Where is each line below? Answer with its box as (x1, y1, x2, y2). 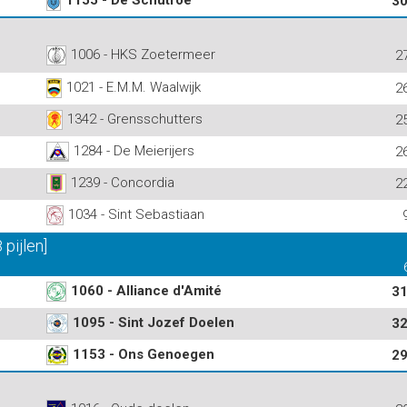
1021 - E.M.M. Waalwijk (66, 78, 201, 95)
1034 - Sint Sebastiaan (68, 205, 204, 223)
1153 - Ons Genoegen (73, 345, 214, 362)
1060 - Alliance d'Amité (71, 282, 222, 299)
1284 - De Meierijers (74, 142, 194, 159)
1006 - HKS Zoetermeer (71, 45, 215, 63)
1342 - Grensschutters (67, 110, 203, 127)
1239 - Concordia (71, 174, 174, 191)
